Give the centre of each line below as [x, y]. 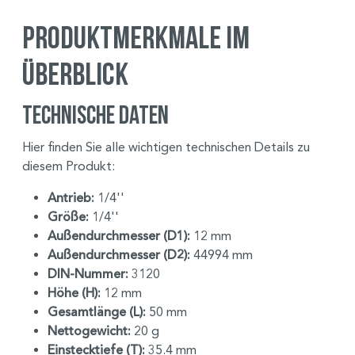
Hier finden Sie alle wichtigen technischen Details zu [166, 147]
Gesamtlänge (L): [97, 312]
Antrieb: [71, 198]
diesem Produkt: [69, 166]
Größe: [68, 217]
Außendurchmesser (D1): [119, 236]
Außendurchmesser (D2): [119, 255]
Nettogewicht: [89, 331]
